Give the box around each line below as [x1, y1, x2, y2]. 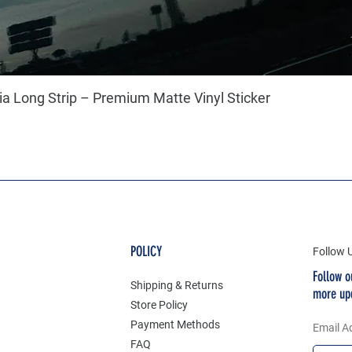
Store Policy [130, 298, 188, 311]
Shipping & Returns [130, 278, 223, 291]
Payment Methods [130, 317, 220, 331]
